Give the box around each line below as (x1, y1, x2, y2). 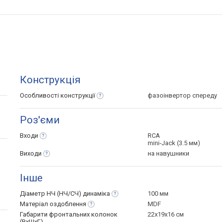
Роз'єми (20, 114, 60, 126)
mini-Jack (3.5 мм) (148, 139, 200, 147)
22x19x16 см (148, 211, 184, 219)
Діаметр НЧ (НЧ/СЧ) (20, 190, 83, 198)
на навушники (148, 150, 189, 158)
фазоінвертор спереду (148, 92, 217, 100)
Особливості (20, 92, 60, 100)
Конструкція (20, 74, 81, 86)
